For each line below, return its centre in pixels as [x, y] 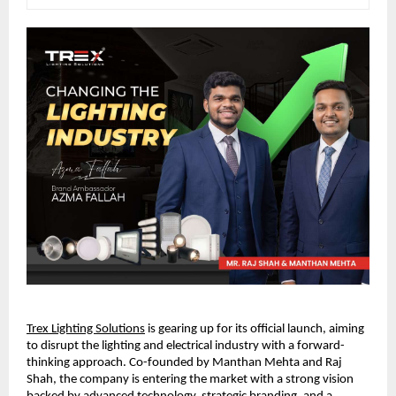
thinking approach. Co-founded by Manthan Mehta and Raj [184, 362]
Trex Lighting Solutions [86, 329]
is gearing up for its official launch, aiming [255, 329]
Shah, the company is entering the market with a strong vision [190, 379]
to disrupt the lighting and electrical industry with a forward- [186, 346]
